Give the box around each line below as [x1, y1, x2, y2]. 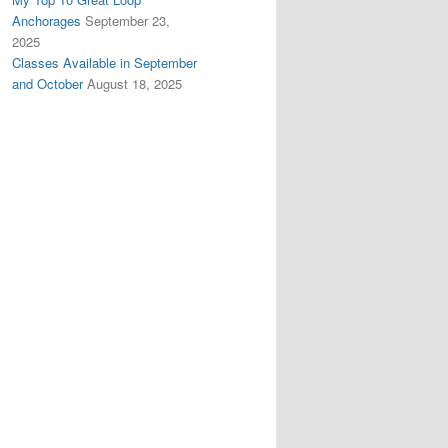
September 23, [85, 10, 170, 30]
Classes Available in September [12, 52, 197, 72]
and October [12, 73, 83, 93]
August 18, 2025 [87, 73, 182, 93]
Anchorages [12, 10, 81, 30]
